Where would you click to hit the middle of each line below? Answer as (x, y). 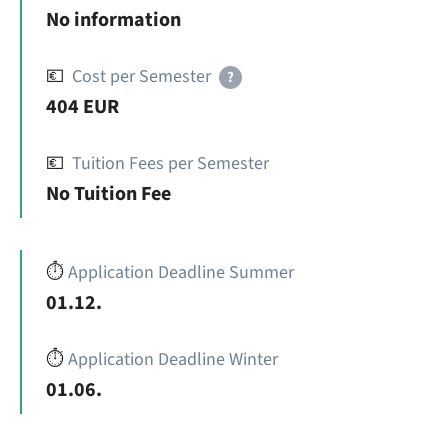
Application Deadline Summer (181, 272)
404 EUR (82, 107)
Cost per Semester (141, 76)
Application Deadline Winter (173, 359)
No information (113, 20)
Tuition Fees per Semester (170, 163)
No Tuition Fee (108, 194)
